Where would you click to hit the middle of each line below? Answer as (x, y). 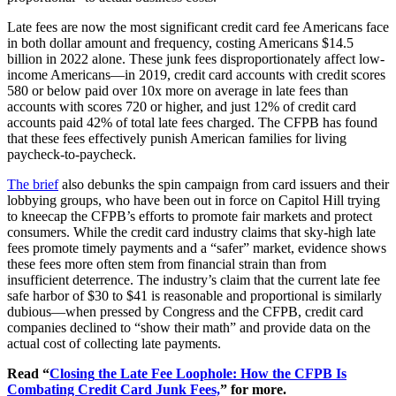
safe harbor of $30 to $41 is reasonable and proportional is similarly (194, 295)
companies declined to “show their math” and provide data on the (189, 327)
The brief (33, 184)
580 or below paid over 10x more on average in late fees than (178, 90)
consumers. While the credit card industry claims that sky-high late (191, 232)
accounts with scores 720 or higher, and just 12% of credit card (182, 106)
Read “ (28, 373)
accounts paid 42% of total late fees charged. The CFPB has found (192, 122)
